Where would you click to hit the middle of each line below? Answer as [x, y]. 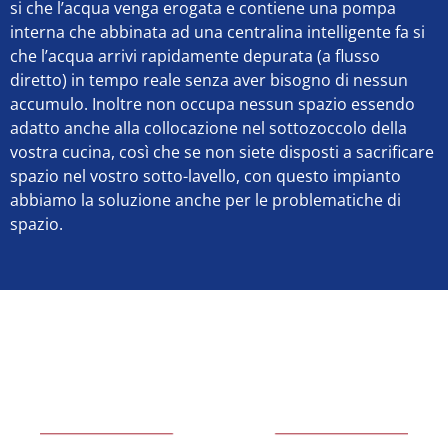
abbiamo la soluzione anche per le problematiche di [205, 199]
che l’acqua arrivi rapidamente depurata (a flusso [195, 55]
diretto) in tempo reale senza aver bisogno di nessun [209, 79]
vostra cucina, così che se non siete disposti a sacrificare [222, 151]
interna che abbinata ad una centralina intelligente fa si [217, 31]
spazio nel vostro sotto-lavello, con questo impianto [205, 175]
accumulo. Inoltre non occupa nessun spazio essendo [212, 103]
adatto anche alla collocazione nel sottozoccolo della [208, 127]
